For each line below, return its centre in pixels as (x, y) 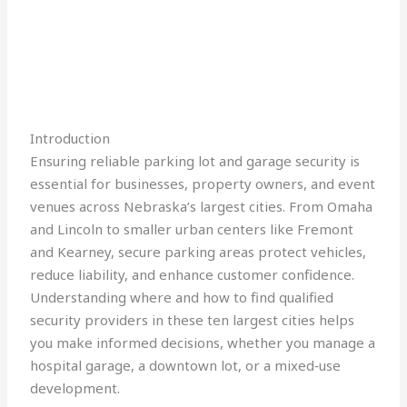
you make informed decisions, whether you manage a (203, 343)
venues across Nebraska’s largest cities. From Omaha (202, 207)
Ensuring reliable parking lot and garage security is (195, 161)
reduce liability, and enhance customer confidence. (193, 275)
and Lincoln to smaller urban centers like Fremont (192, 229)
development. (75, 388)
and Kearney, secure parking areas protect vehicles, (199, 252)
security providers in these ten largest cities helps (193, 320)
